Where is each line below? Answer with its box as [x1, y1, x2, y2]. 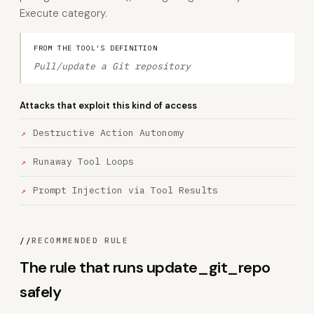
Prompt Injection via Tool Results [33, 184, 218, 196]
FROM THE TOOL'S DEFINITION [34, 43, 158, 53]
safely [20, 282, 62, 302]
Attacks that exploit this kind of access [20, 100, 197, 111]
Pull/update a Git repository [34, 60, 191, 72]
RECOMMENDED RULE [32, 235, 129, 245]
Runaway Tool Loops [33, 156, 134, 168]
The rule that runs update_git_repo [20, 257, 271, 278]
